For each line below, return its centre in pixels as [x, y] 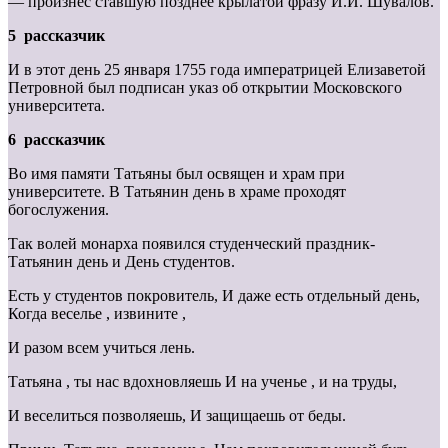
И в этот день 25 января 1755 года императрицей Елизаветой [217, 69]
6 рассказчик [56, 139]
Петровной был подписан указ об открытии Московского [205, 87]
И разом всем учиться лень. [101, 347]
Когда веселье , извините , [97, 313]
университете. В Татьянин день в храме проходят [177, 191]
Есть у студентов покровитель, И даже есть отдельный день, [214, 295]
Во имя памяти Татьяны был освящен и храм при [176, 173]
